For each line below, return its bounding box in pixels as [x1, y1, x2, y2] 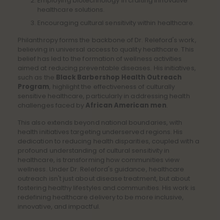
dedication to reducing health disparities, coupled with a [18, 137, 199, 146]
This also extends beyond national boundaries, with [18, 118, 183, 128]
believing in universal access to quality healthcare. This [18, 45, 194, 55]
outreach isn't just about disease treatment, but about [18, 174, 191, 184]
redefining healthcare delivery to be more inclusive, [18, 192, 184, 202]
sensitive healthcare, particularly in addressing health [18, 91, 190, 101]
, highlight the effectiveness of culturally [49, 82, 175, 92]
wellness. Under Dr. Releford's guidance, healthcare [18, 165, 185, 174]
